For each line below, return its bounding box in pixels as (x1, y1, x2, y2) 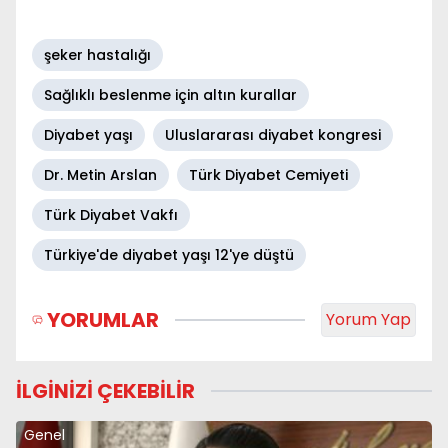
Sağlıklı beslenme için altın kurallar (44, 85, 297, 105)
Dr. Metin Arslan (44, 165, 157, 185)
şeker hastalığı (44, 45, 151, 65)
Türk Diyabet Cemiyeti (189, 165, 348, 185)
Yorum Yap (326, 308, 411, 331)
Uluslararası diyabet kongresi (165, 125, 381, 145)
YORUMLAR (46, 306, 159, 334)
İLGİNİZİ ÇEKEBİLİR (16, 377, 195, 405)
